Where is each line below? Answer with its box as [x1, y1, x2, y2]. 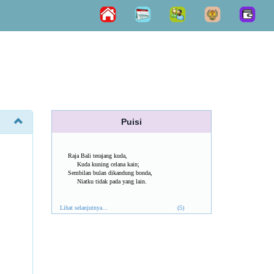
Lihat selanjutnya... [59, 204, 108, 211]
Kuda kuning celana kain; [67, 161, 139, 168]
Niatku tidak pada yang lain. [67, 178, 147, 185]
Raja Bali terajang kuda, [67, 152, 127, 159]
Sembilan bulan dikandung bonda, [67, 169, 152, 176]
